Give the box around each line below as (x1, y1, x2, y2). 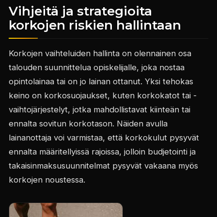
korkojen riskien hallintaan (8, 17, 181, 33)
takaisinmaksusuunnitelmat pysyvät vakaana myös (8, 161, 198, 171)
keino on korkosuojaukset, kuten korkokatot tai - (8, 91, 197, 101)
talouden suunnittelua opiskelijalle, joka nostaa (8, 62, 185, 73)
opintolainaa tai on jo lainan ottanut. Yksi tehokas (8, 77, 193, 87)
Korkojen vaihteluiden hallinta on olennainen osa (8, 48, 191, 59)
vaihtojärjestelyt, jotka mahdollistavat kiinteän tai (8, 105, 190, 115)
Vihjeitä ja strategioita (8, 3, 152, 19)
